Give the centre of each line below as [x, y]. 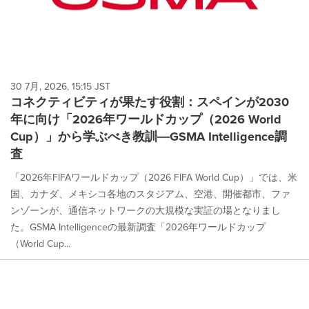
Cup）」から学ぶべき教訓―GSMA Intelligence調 [149, 137]
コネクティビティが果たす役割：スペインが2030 [150, 102]
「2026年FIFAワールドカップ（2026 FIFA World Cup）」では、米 [154, 178]
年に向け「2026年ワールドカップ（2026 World [146, 119]
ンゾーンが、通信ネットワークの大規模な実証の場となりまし [146, 211]
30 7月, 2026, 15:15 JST [60, 87]
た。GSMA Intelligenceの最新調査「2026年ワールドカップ [138, 227]
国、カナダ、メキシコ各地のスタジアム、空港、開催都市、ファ [150, 194]
